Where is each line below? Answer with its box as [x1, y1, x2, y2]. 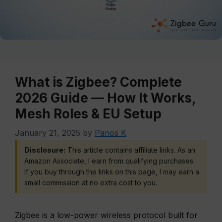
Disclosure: [24, 146, 65, 154]
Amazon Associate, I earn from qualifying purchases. [24, 157, 195, 165]
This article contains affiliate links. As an [65, 146, 195, 154]
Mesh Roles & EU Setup [15, 106, 162, 121]
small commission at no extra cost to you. [24, 178, 157, 187]
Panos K [95, 128, 126, 138]
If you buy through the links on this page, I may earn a [24, 167, 199, 176]
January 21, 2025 [15, 128, 80, 138]
